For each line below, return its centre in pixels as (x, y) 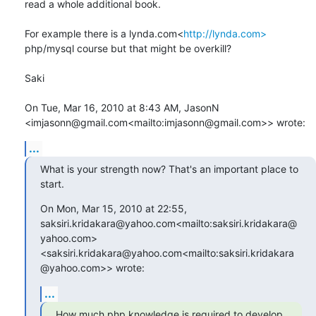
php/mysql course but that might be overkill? (128, 48)
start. (52, 183)
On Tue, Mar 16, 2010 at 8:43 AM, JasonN (122, 107)
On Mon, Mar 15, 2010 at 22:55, (114, 208)
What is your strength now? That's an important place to (169, 169)
